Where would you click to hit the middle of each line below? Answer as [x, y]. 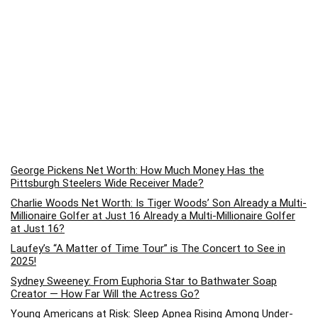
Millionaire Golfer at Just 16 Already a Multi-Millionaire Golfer [153, 216]
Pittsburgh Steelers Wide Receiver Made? [107, 183]
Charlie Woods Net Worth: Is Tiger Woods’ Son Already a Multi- [159, 203]
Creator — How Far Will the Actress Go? [105, 294]
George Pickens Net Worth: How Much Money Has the [137, 171]
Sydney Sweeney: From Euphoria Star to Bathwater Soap [144, 281]
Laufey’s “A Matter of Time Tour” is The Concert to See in [148, 249]
